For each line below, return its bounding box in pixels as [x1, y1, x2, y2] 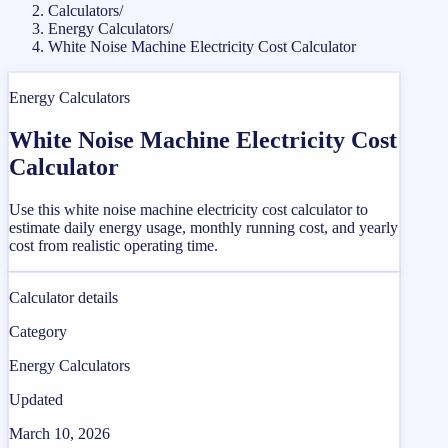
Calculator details [9, 288, 118, 306]
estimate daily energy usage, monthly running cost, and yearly [9, 218, 398, 236]
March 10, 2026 [9, 424, 110, 442]
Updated [9, 390, 63, 408]
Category [9, 322, 67, 340]
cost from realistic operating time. [9, 236, 218, 254]
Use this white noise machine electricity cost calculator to [9, 200, 368, 218]
